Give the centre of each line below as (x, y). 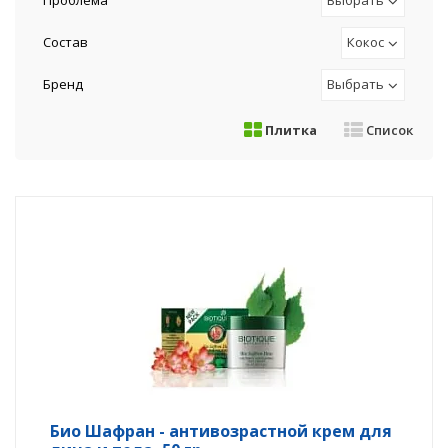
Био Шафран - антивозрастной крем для (221, 431)
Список (388, 130)
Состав (65, 42)
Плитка (289, 130)
